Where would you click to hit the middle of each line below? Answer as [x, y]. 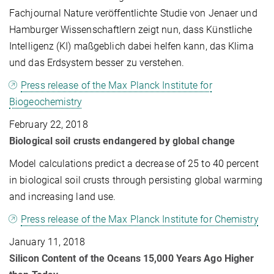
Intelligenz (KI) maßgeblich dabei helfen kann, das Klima [131, 46]
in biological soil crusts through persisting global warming [136, 180]
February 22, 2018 [49, 124]
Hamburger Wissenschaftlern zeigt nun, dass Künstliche [131, 29]
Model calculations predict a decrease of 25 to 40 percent [134, 163]
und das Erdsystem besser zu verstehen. [97, 62]
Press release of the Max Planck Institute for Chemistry [140, 219]
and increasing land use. [63, 196]
